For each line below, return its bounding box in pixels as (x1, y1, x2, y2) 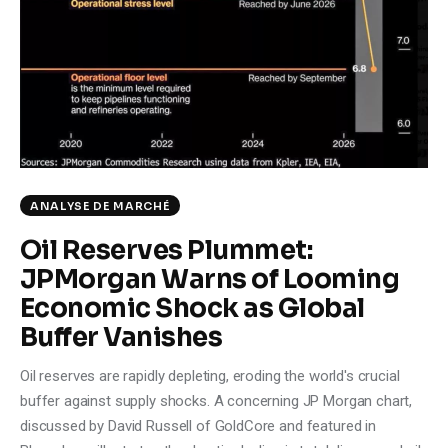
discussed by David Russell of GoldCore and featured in (20, 417, 376, 436)
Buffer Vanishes (20, 321, 223, 355)
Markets (84, 55, 160, 78)
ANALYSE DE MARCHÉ (30, 199, 171, 214)
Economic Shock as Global (20, 292, 365, 326)
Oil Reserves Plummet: (20, 234, 313, 268)
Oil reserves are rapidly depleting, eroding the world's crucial (20, 367, 400, 386)
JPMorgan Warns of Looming (20, 263, 400, 297)
